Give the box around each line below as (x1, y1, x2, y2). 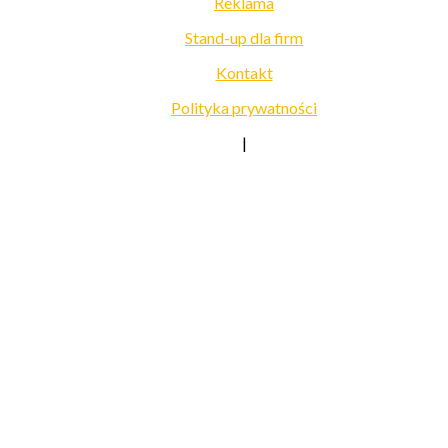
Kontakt (215, 62, 273, 82)
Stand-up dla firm (185, 27, 303, 47)
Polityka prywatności (171, 97, 317, 117)
